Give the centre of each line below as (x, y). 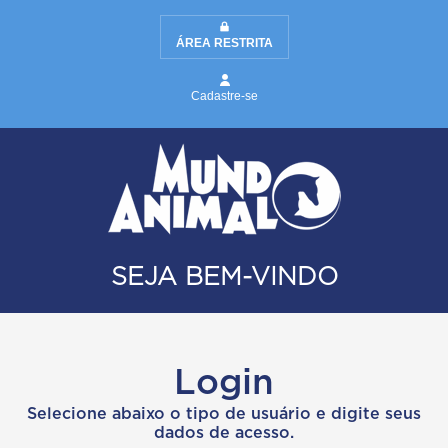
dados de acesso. (224, 433)
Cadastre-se (224, 96)
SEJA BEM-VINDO (224, 277)
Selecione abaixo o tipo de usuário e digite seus (224, 414)
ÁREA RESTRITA (224, 43)
